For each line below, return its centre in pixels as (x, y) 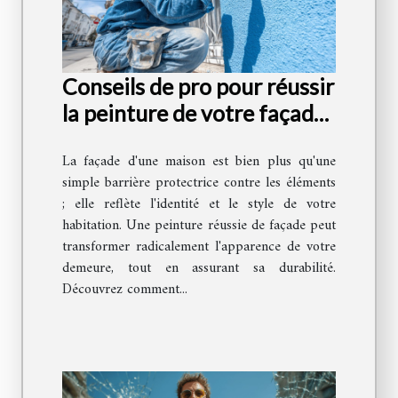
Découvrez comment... (125, 290)
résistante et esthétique (179, 140)
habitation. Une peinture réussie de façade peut (199, 226)
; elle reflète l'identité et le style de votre (199, 205)
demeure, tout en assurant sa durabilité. (199, 269)
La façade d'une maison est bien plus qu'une (199, 162)
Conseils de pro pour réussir (198, 87)
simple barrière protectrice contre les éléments (199, 183)
